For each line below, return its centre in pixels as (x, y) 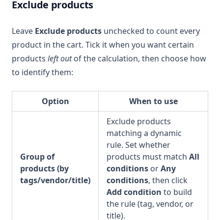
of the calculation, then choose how (139, 59)
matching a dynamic (144, 133)
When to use (153, 101)
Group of (37, 157)
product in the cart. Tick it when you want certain (103, 45)
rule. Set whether (138, 145)
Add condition (134, 192)
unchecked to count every (151, 31)
